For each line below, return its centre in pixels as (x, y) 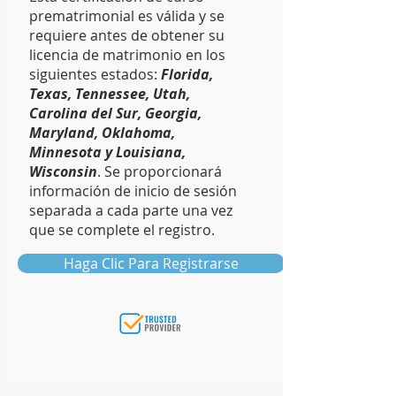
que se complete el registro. (122, 230)
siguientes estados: (95, 74)
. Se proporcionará (160, 171)
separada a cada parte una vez (131, 210)
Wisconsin (63, 171)
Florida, (187, 74)
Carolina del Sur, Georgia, (115, 113)
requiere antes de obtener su (127, 35)
